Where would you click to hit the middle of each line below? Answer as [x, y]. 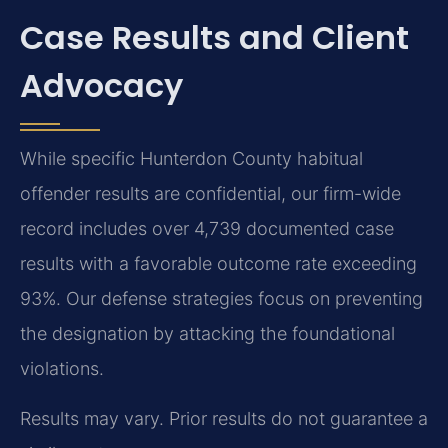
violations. [62, 369]
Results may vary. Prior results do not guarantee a [224, 418]
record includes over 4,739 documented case [207, 229]
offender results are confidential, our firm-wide [210, 194]
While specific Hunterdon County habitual [191, 159]
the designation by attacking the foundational [207, 334]
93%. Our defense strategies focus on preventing [221, 299]
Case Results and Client [214, 38]
